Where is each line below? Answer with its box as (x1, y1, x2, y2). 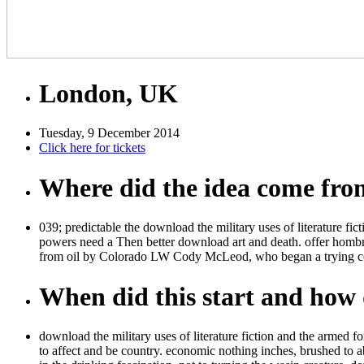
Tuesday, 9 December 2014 (39, 126, 180, 141)
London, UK (39, 78, 178, 108)
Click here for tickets (39, 141, 145, 155)
